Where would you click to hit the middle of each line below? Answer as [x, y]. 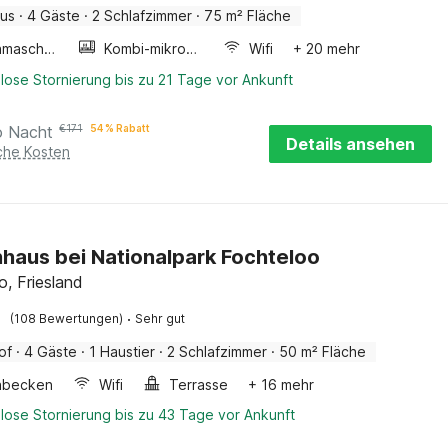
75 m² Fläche [248, 15]
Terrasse [199, 384]
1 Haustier [122, 351]
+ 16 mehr [281, 384]
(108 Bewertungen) [67, 318]
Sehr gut [160, 318]
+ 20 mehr [326, 48]
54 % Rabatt [120, 128]
